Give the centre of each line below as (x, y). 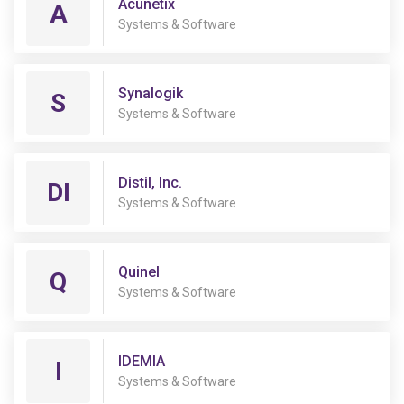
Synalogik (151, 93)
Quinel (139, 271)
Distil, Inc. (150, 182)
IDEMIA (142, 361)
